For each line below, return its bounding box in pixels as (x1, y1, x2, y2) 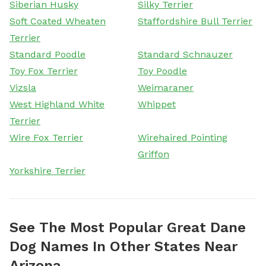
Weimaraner (138, 81, 194, 93)
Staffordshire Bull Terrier (138, 15, 252, 27)
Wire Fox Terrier (9, 131, 83, 143)
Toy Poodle (138, 65, 187, 77)
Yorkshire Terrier (9, 164, 85, 176)
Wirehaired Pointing (138, 131, 227, 143)
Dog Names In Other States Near (9, 237, 237, 255)
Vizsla (9, 81, 36, 93)
